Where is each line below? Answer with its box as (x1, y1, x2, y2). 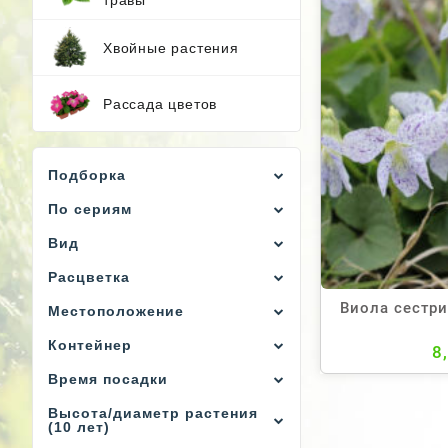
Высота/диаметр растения (48, 405, 258, 421)
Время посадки (48, 371, 168, 387)
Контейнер (48, 337, 132, 353)
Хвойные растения (103, 39, 239, 56)
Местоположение (48, 303, 184, 319)
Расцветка (48, 269, 130, 285)
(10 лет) (48, 419, 110, 435)
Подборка (48, 167, 126, 183)
